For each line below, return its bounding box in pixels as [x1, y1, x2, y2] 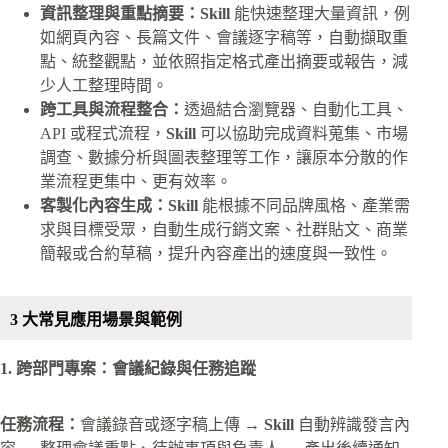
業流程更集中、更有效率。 [40, 173, 232, 191]
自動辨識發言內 [298, 416, 410, 434]
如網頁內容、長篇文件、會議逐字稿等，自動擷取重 [40, 29, 408, 47]
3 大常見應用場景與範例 [10, 311, 182, 329]
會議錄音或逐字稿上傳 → [80, 416, 264, 434]
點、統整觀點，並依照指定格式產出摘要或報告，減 [40, 53, 408, 71]
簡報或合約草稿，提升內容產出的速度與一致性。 [40, 245, 392, 263]
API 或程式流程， [40, 125, 166, 143]
